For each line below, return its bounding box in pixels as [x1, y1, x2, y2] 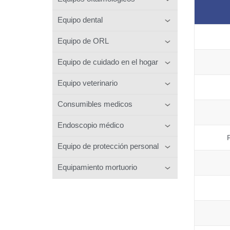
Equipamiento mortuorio [57, 162, 137, 171]
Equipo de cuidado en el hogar [57, 57, 158, 66]
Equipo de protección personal [57, 141, 159, 150]
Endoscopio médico [57, 120, 124, 129]
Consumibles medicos [57, 99, 132, 108]
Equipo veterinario [57, 78, 118, 87]
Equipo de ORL [57, 36, 109, 45]
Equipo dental [57, 15, 103, 24]
